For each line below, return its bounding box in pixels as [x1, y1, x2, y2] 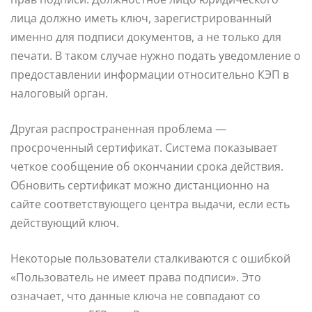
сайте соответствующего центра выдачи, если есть [10, 196, 290, 212]
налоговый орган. [10, 86, 108, 102]
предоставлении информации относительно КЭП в [10, 67, 289, 83]
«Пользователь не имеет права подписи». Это [10, 270, 261, 286]
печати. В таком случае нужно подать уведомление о [10, 48, 301, 64]
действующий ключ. [10, 215, 119, 231]
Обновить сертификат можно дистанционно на [10, 178, 270, 194]
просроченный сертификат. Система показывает [10, 140, 278, 156]
